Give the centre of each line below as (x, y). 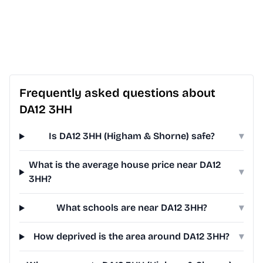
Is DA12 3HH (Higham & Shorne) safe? (131, 136)
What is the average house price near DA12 (125, 165)
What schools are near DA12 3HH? (131, 208)
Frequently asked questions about (117, 93)
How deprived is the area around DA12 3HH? (132, 237)
